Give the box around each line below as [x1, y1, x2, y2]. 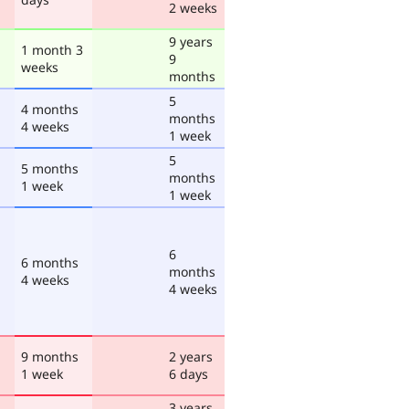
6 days [169, 364, 208, 383]
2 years [169, 347, 213, 365]
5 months [21, 159, 79, 177]
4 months [21, 100, 79, 118]
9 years [169, 32, 213, 50]
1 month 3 [21, 40, 83, 58]
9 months [21, 347, 79, 365]
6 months [21, 253, 79, 271]
